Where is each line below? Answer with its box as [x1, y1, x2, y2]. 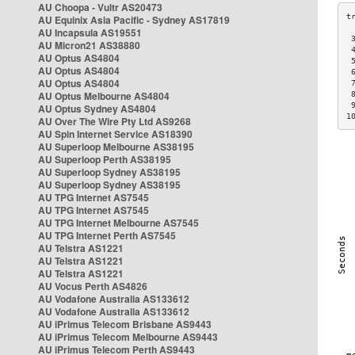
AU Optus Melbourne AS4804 [38, 89, 170, 103]
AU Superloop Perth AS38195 [38, 152, 171, 166]
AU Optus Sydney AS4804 [38, 101, 156, 116]
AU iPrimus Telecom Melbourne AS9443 [38, 330, 218, 344]
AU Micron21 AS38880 [38, 38, 140, 52]
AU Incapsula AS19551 [38, 25, 142, 40]
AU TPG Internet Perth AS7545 [38, 228, 176, 242]
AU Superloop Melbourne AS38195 [38, 139, 194, 154]
